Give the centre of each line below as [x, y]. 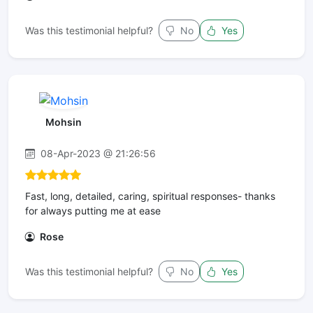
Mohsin [63, 122]
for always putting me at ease [93, 211]
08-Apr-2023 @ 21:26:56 [97, 154]
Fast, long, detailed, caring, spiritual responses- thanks [150, 196]
